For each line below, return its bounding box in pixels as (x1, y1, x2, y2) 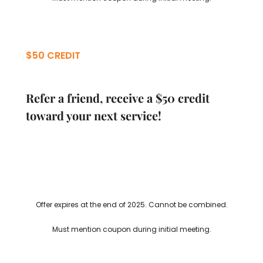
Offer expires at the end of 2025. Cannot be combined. (35, 199, 228, 210)
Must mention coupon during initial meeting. (52, 224, 211, 234)
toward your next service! (26, 107, 161, 123)
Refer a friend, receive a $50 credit (26, 89, 210, 106)
